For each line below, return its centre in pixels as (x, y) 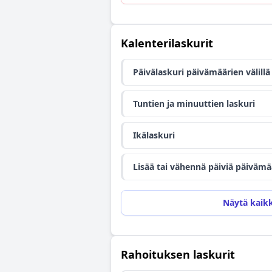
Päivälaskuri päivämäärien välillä (202, 72)
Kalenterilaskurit (167, 43)
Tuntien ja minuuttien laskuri (194, 104)
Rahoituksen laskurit (178, 254)
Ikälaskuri (154, 135)
